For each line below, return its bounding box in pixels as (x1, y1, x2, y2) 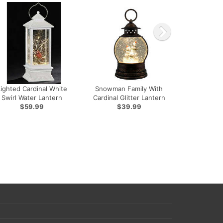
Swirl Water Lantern (1, 94, 63, 102)
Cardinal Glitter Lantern (93, 94, 165, 102)
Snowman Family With (95, 85, 163, 93)
